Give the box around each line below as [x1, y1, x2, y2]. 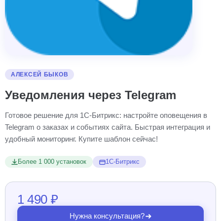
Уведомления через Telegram [5, 88, 176, 102]
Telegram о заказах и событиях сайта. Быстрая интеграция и [5, 123, 210, 131]
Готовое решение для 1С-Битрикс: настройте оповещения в [5, 111, 207, 119]
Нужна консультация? [69, 212, 145, 220]
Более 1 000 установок [18, 158, 86, 165]
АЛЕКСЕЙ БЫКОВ [11, 71, 69, 78]
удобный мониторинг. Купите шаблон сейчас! [5, 135, 158, 143]
